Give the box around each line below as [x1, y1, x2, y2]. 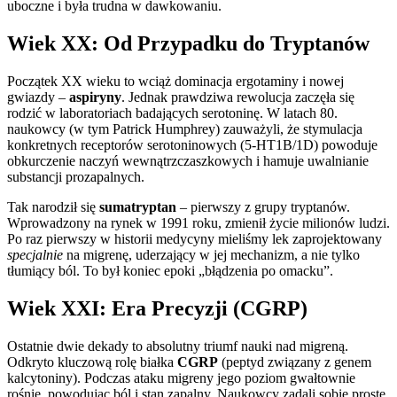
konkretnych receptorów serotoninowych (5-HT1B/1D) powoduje [7, 137, 378, 153]
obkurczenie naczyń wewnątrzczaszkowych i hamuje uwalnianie [7, 153, 369, 169]
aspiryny [69, 90, 121, 105]
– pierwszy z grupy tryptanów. [176, 199, 350, 215]
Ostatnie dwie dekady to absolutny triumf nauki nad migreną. [7, 339, 348, 354]
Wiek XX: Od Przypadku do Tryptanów [7, 32, 370, 56]
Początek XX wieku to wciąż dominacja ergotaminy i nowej [7, 74, 344, 90]
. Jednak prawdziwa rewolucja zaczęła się [121, 90, 354, 105]
